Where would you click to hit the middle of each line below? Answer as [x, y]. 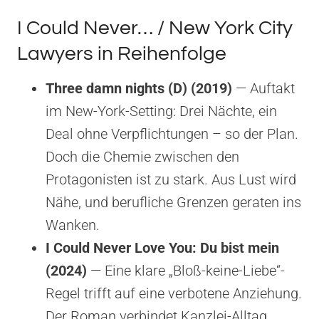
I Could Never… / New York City [155, 28]
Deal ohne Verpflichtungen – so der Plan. [172, 134]
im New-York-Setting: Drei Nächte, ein [161, 111]
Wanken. [73, 225]
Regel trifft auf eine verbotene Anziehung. [174, 293]
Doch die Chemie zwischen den [142, 156]
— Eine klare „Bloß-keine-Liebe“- [186, 270]
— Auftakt [263, 88]
